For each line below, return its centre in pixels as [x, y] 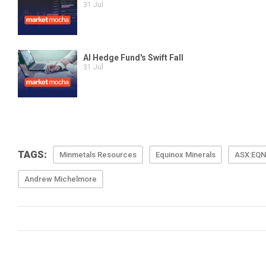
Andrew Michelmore [61, 179]
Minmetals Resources [98, 155]
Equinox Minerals [186, 155]
